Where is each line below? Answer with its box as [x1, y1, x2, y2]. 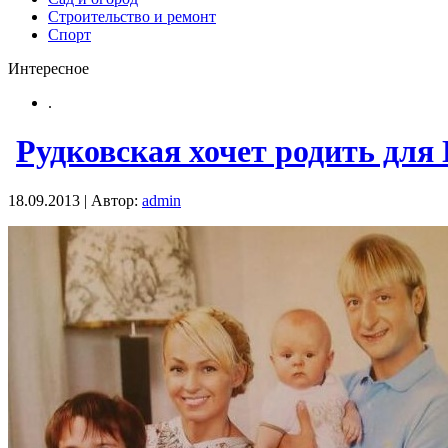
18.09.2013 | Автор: [8, 191, 142, 209]
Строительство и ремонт [48, 8, 216, 25]
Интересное [8, 60, 89, 77]
